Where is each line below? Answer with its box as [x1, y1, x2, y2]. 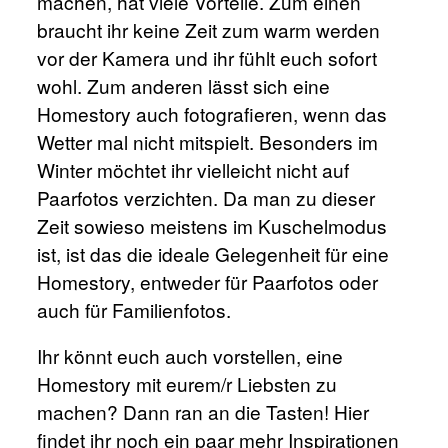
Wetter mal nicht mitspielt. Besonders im [37, 127, 379, 155]
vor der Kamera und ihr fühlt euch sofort [37, 43, 378, 71]
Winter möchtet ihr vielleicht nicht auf [37, 155, 350, 183]
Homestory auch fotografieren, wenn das [37, 99, 388, 127]
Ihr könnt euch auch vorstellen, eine [37, 341, 344, 369]
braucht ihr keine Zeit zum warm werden [37, 15, 381, 43]
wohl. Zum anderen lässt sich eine [37, 71, 331, 99]
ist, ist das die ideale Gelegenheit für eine [37, 239, 390, 267]
